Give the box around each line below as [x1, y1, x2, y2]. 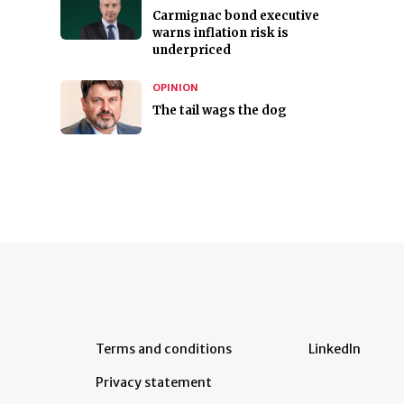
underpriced [151, 42, 231, 59]
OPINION [151, 81, 198, 95]
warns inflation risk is [151, 25, 289, 41]
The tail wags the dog [151, 103, 287, 119]
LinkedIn [308, 341, 361, 358]
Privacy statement [96, 374, 212, 391]
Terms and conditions [96, 341, 232, 358]
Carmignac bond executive [151, 8, 319, 24]
